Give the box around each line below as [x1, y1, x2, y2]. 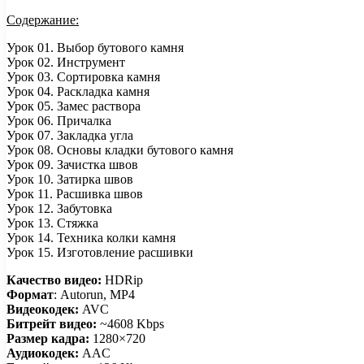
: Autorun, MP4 [54, 287, 135, 301]
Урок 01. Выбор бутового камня [6, 40, 184, 54]
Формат [6, 287, 54, 301]
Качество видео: [6, 272, 105, 287]
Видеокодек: [6, 301, 79, 316]
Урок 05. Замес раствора [6, 98, 141, 113]
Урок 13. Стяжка [6, 215, 98, 230]
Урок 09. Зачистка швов [6, 157, 138, 171]
